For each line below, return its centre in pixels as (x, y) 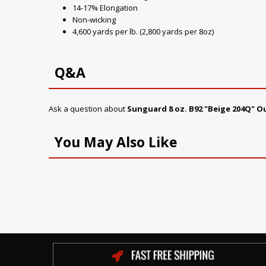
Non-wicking (94, 20)
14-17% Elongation (105, 8)
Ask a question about (88, 109)
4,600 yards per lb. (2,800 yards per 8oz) (143, 31)
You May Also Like (116, 142)
